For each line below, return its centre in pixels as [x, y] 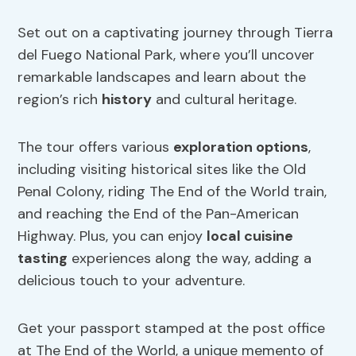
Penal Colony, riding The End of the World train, [172, 192]
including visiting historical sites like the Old [162, 170]
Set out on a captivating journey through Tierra [176, 33]
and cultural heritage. [224, 100]
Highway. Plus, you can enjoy [112, 236]
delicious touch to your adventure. [132, 281]
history [127, 100]
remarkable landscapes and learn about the [162, 77]
